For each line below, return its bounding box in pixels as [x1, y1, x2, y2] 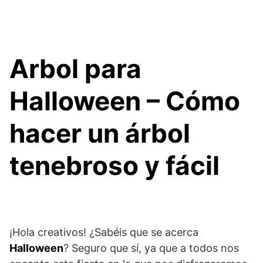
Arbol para [9, 52, 141, 85]
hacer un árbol [9, 117, 190, 149]
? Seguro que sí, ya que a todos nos [63, 241, 239, 254]
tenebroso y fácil [9, 149, 220, 181]
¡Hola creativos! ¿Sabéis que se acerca [9, 225, 198, 238]
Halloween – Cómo [9, 85, 240, 117]
